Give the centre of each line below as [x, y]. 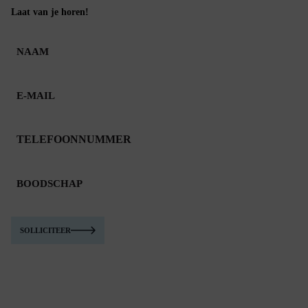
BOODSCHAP [45, 178]
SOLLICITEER [45, 231]
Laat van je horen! [50, 12]
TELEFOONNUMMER [68, 134]
